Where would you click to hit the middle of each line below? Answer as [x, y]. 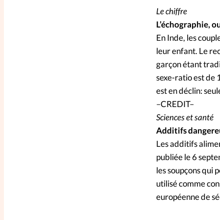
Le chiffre [171, 11]
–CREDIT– [175, 104]
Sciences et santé [185, 117]
